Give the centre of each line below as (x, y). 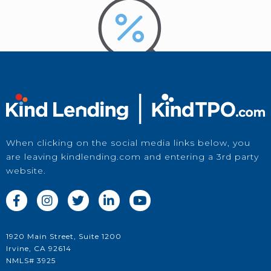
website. (26, 171)
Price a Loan (135, 165)
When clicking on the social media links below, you (128, 143)
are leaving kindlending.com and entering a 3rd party (132, 157)
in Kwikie (135, 179)
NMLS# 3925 (31, 261)
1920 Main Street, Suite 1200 (64, 237)
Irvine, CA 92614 (39, 249)
